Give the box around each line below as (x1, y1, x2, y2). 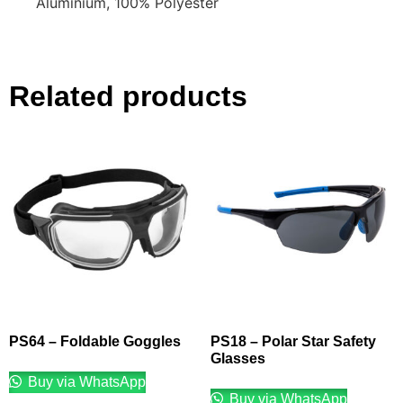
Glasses (210, 350, 265, 366)
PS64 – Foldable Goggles (9, 333, 181, 349)
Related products (9, 79, 247, 112)
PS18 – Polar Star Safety (210, 333, 376, 349)
